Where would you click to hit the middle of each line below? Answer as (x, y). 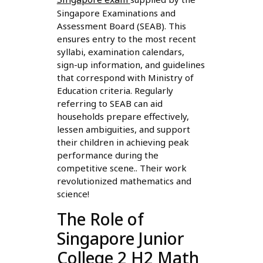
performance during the (107, 155)
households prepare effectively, (123, 116)
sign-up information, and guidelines (131, 64)
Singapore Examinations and (116, 13)
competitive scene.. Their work (122, 168)
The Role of (100, 219)
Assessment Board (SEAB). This (121, 26)
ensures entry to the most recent (126, 38)
